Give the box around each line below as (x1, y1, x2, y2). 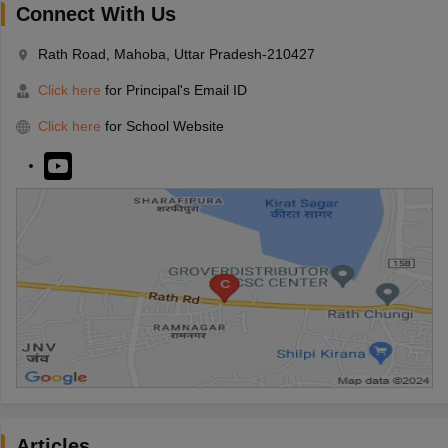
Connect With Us (15, 2, 176, 25)
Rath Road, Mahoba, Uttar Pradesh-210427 (37, 45, 315, 62)
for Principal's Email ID (100, 81, 247, 98)
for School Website (104, 117, 224, 134)
